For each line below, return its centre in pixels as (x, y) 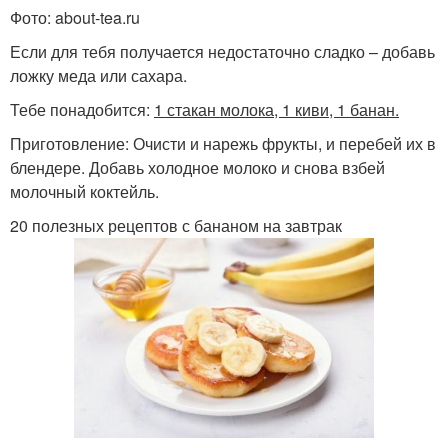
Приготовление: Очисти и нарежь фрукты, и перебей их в (223, 143)
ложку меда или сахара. (98, 75)
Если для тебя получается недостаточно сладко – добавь (222, 51)
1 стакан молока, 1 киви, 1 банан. (276, 109)
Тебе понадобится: (82, 109)
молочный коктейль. (84, 191)
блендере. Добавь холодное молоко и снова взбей (197, 167)
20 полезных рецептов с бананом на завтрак (176, 225)
